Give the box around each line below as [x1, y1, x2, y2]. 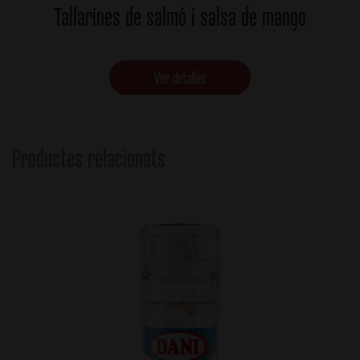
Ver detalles [154, 67, 206, 87]
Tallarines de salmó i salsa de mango [54, 2, 306, 31]
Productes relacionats [12, 143, 166, 173]
